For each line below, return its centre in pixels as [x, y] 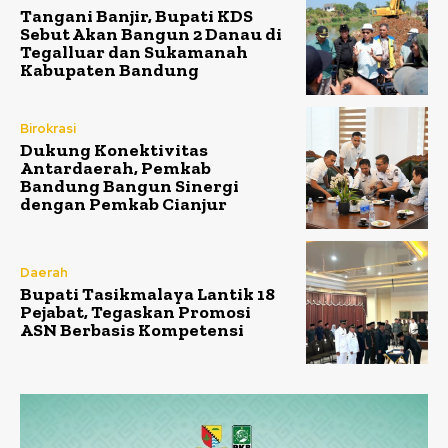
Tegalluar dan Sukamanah [134, 52]
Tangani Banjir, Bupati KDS [136, 16]
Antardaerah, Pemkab [115, 168]
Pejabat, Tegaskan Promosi [135, 311]
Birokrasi [48, 129]
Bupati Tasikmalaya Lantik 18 [147, 293]
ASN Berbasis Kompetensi [132, 329]
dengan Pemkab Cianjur [123, 204]
